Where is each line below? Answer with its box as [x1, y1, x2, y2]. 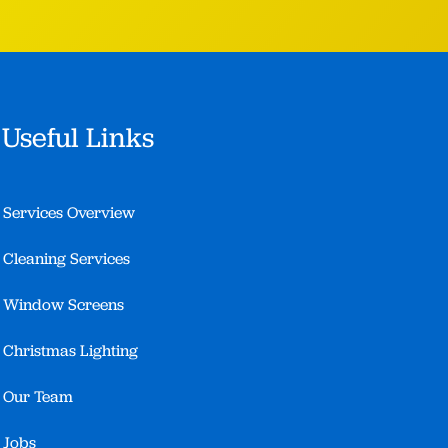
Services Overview [3, 202, 136, 224]
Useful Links [2, 119, 155, 157]
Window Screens [3, 294, 125, 316]
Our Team [3, 386, 74, 408]
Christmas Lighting [3, 340, 139, 362]
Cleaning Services [3, 248, 131, 270]
